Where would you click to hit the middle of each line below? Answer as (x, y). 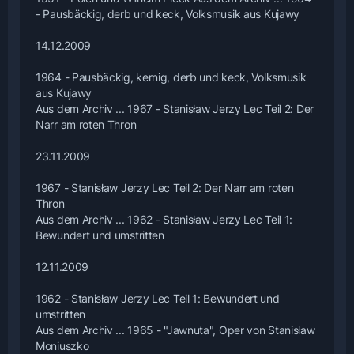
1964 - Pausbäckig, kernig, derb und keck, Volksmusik (171, 77)
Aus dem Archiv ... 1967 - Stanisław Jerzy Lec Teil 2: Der (175, 108)
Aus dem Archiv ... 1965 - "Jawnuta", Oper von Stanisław (175, 330)
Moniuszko (62, 345)
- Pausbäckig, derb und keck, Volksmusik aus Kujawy (168, 13)
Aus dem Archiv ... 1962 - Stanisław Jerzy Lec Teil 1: (164, 219)
